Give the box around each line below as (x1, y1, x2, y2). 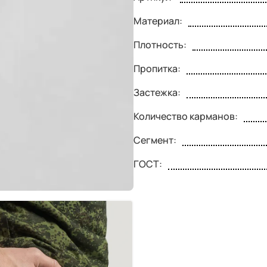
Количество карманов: (133, 110, 238, 123)
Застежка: (133, 86, 181, 100)
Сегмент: (133, 133, 176, 147)
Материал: (133, 14, 182, 28)
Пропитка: (133, 62, 181, 76)
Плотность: (133, 38, 187, 52)
